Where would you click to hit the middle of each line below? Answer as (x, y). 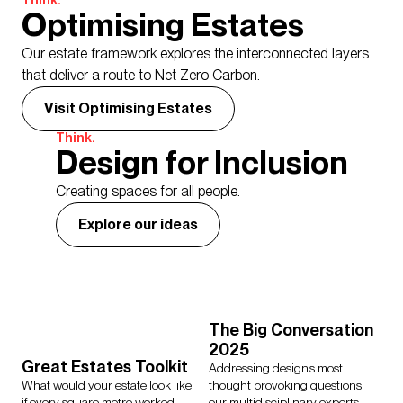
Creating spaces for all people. (148, 192)
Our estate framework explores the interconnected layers (195, 54)
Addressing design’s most (276, 368)
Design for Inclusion (201, 163)
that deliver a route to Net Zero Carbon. (141, 76)
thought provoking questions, (287, 385)
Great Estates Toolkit (105, 367)
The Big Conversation (291, 331)
